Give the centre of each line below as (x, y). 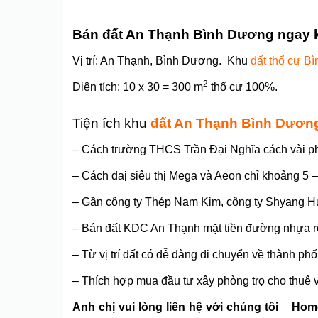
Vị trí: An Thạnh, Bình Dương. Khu (160, 61)
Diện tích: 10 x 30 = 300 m (138, 87)
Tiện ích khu (110, 123)
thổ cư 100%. (243, 87)
